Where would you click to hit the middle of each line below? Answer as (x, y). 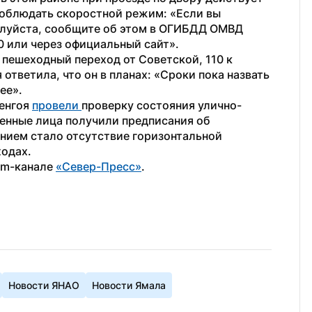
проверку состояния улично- (162, 105)
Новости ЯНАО (44, 285)
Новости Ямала (129, 285)
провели (57, 105)
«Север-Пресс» (99, 166)
